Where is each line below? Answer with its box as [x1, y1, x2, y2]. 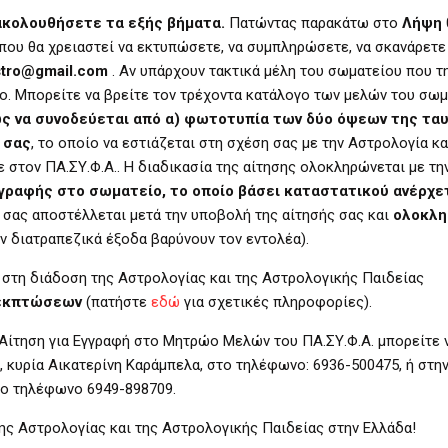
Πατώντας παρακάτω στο [225, 13, 402, 32]
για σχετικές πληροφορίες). [184, 292, 372, 311]
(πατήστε [82, 292, 151, 311]
